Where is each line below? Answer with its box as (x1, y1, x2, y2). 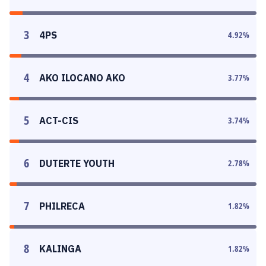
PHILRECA (39, 200, 85, 212)
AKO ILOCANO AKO (39, 72, 125, 84)
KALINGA (39, 243, 81, 255)
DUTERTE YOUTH (39, 157, 115, 169)
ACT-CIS (39, 115, 78, 126)
